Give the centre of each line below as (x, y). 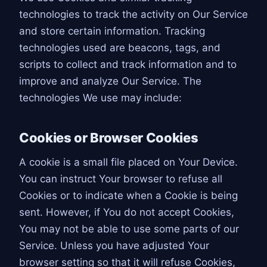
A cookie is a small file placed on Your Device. (128, 162)
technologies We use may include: (100, 97)
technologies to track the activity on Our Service (133, 14)
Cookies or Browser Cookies (109, 137)
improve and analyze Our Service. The (110, 81)
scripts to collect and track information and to (128, 64)
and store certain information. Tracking (112, 31)
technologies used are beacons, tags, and (120, 47)
